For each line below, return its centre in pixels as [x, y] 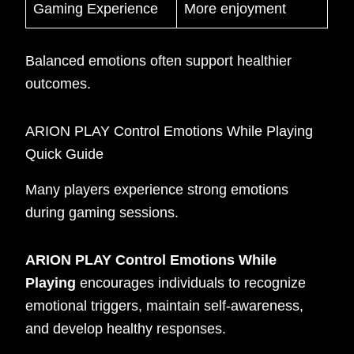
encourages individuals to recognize [191, 283]
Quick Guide [65, 154]
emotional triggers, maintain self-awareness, [165, 306]
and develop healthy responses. [126, 329]
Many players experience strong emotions [157, 189]
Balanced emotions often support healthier [159, 60]
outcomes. [58, 83]
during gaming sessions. [102, 212]
